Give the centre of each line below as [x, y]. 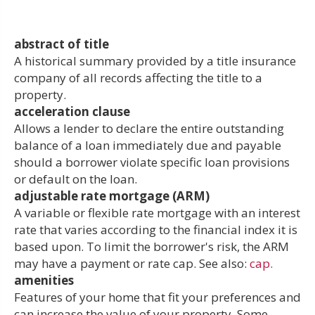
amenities [44, 280]
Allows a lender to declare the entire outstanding [149, 128]
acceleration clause [72, 111]
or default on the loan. [76, 179]
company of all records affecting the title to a [138, 77]
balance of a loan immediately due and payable [148, 145]
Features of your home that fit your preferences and [157, 297]
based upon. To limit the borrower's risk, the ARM [152, 246]
